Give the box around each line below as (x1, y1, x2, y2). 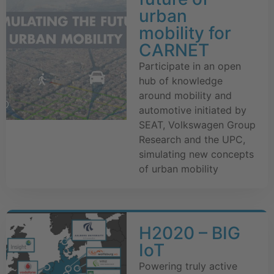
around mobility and (138, 89, 232, 102)
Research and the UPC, (138, 133, 245, 146)
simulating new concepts (138, 148, 254, 161)
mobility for (138, 23, 231, 44)
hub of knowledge (138, 75, 223, 87)
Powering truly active (138, 260, 237, 273)
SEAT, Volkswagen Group (138, 119, 256, 131)
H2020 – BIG (138, 223, 240, 244)
